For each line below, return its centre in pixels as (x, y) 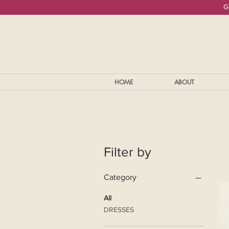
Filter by (128, 152)
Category (120, 177)
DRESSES (119, 210)
